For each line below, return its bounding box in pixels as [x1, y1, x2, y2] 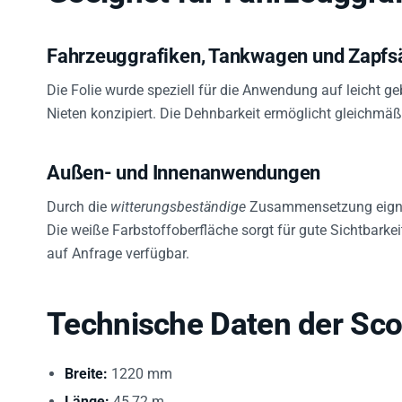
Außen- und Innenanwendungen [47, 154, 321, 178]
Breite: [65, 358, 108, 376]
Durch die [47, 191, 110, 209]
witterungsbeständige [110, 191, 246, 209]
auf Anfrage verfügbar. [47, 238, 189, 256]
